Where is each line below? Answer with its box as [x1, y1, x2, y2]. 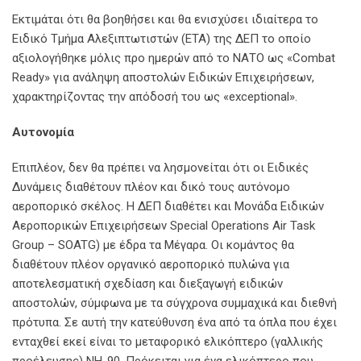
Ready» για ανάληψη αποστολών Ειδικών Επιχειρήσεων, [12, 70, 314, 85]
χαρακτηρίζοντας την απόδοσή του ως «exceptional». [12, 89, 297, 104]
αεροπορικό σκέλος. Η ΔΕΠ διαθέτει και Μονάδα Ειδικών [12, 199, 324, 214]
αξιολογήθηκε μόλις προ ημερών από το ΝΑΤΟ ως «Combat [12, 51, 335, 65]
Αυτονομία [12, 125, 74, 139]
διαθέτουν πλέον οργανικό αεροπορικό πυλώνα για [12, 257, 289, 272]
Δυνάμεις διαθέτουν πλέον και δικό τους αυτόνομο [12, 180, 290, 194]
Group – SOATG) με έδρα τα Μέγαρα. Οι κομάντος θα [12, 238, 294, 252]
